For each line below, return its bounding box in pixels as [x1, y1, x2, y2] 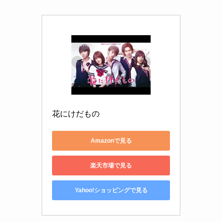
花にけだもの [52, 110, 100, 118]
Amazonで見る [90, 137, 132, 144]
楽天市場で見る [90, 162, 132, 169]
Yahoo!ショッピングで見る [74, 186, 148, 194]
